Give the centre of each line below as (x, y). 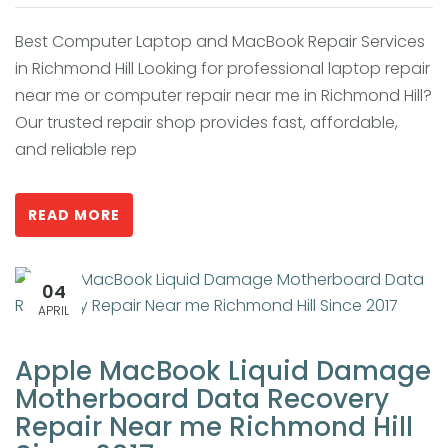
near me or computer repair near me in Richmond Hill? (223, 95)
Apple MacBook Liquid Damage (223, 370)
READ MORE (74, 214)
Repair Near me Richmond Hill (214, 426)
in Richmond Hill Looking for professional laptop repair (222, 68)
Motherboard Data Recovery (202, 398)
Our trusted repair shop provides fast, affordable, (206, 122)
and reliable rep (76, 149)
